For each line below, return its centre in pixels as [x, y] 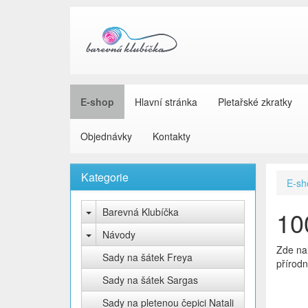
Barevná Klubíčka [141, 212]
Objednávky [106, 136]
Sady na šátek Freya [147, 257]
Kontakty [172, 136]
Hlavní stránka [166, 102]
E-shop [97, 102]
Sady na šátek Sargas [150, 280]
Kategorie [105, 177]
